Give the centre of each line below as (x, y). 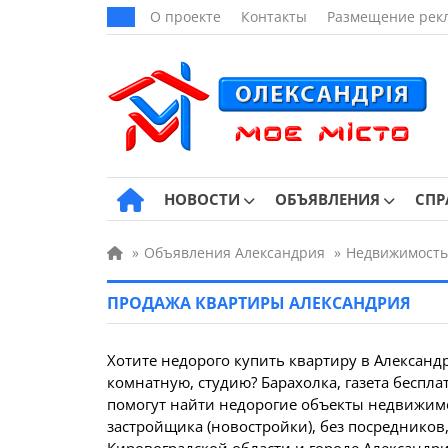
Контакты (274, 16)
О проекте (185, 16)
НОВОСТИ (202, 199)
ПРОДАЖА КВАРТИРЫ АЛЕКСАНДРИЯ (259, 303)
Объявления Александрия (234, 252)
